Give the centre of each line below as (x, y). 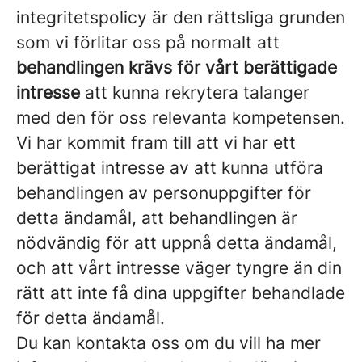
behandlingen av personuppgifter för (164, 193)
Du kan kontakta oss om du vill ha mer (168, 343)
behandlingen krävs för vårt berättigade (177, 67)
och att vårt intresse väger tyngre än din (179, 268)
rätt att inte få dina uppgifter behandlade (181, 293)
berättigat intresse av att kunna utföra (170, 168)
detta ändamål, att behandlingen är (157, 218)
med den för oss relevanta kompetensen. (181, 118)
